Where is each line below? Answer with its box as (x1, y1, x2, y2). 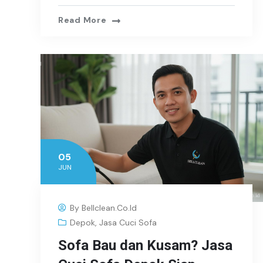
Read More (58, 15, 107, 26)
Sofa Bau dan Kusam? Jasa (58, 237, 232, 254)
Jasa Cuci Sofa (99, 217, 157, 228)
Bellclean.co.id (82, 203, 137, 214)
